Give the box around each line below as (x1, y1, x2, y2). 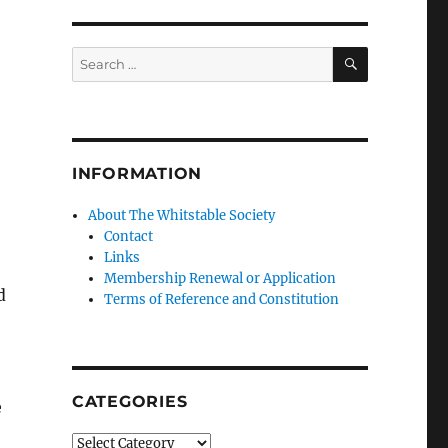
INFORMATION (71, 164, 203, 183)
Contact (104, 228, 154, 245)
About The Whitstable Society (88, 207, 276, 224)
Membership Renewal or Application (104, 270, 337, 287)
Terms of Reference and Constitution (104, 291, 340, 308)
